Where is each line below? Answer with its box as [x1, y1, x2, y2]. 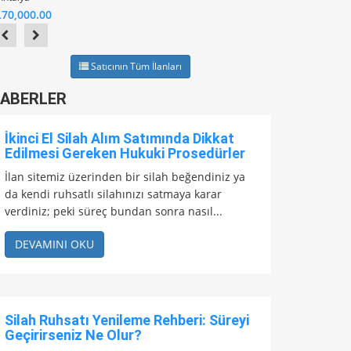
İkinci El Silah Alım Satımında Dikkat [5, 130, 234, 147]
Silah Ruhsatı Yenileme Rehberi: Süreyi [5, 312, 249, 329]
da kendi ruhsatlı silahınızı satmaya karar [5, 186, 222, 202]
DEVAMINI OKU [15, 237, 94, 252]
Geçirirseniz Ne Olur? [5, 327, 142, 344]
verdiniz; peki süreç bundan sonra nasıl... [5, 204, 223, 219]
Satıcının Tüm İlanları [88, 60, 182, 74]
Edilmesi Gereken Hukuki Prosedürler [5, 145, 245, 162]
